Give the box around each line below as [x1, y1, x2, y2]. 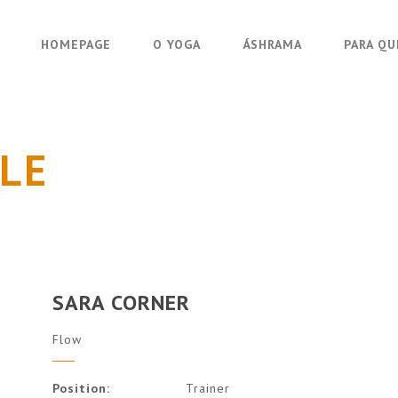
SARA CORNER [52, 288, 190, 316]
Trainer [186, 379, 230, 396]
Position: [52, 379, 110, 396]
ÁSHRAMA [243, 36, 302, 52]
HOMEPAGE [41, 36, 111, 52]
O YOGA [153, 36, 201, 52]
